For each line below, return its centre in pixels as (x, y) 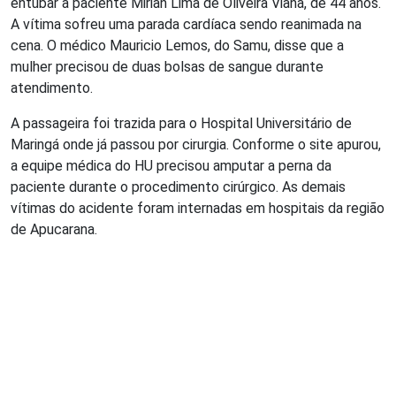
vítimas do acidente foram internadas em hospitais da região (198, 209)
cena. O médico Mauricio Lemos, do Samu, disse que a (177, 46)
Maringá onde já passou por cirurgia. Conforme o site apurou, (196, 145)
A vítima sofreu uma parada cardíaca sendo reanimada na (186, 25)
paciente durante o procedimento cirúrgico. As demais (178, 187)
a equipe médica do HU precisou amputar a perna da (171, 166)
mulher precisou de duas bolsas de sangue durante (167, 67)
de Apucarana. (54, 230)
